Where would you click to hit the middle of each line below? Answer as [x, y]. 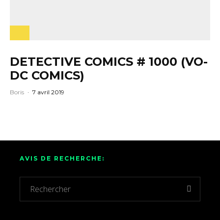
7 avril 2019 [48, 92]
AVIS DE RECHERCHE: [62, 159]
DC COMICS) [47, 76]
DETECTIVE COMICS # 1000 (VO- [109, 62]
